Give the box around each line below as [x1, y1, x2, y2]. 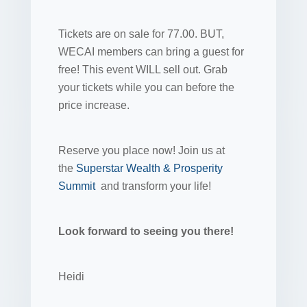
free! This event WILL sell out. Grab [58, 64, 228, 75]
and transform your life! [97, 180, 211, 192]
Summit [58, 180, 98, 192]
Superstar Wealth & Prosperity [75, 162, 223, 174]
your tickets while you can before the [58, 82, 234, 93]
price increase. [58, 99, 130, 111]
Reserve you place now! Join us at [58, 145, 225, 156]
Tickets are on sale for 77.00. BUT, [58, 28, 224, 40]
